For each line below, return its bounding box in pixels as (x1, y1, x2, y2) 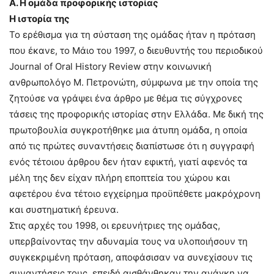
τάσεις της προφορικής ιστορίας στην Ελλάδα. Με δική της (9, 108, 264, 120)
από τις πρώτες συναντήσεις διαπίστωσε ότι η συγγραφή (9, 140, 254, 152)
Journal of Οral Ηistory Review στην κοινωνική (9, 61, 212, 72)
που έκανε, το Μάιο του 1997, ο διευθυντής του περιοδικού (9, 45, 263, 56)
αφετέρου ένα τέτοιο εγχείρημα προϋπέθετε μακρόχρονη (9, 188, 261, 199)
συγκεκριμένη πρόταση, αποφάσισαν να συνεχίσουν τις (9, 251, 253, 263)
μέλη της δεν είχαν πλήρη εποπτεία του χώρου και (9, 172, 230, 183)
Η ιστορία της (9, 13, 70, 24)
